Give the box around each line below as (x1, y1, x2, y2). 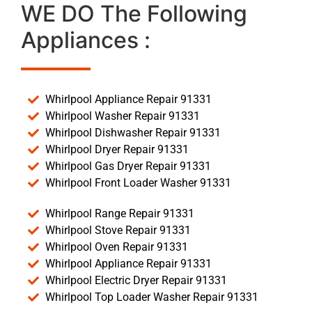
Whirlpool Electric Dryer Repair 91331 (45, 274, 227, 288)
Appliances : (21, 26, 150, 54)
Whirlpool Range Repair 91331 (45, 207, 194, 221)
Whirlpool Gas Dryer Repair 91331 (45, 159, 211, 173)
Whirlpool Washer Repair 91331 (45, 109, 200, 123)
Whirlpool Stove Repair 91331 (45, 224, 191, 237)
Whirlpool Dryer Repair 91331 (45, 143, 189, 157)
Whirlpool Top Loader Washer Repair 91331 (45, 290, 258, 304)
